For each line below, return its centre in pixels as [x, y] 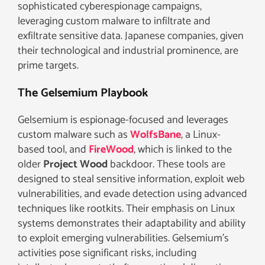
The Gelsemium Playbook [83, 93]
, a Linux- [201, 135]
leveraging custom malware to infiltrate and [114, 21]
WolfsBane [156, 135]
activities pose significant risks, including [107, 253]
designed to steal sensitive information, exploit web [131, 179]
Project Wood [75, 164]
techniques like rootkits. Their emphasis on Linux [126, 209]
